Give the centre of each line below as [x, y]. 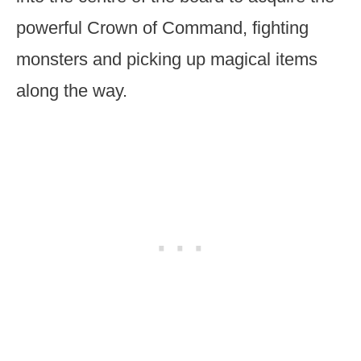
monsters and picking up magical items [167, 59]
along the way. [72, 91]
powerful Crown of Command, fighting [162, 28]
